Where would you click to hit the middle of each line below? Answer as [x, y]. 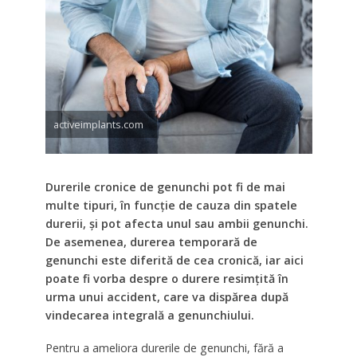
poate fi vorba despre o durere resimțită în [167, 279]
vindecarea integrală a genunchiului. [149, 316]
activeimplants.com [98, 125]
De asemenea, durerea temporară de [151, 242]
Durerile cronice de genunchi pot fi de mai [165, 187]
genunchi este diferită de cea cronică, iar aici [174, 261]
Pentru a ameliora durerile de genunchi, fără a [164, 347]
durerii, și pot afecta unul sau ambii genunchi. [177, 224]
